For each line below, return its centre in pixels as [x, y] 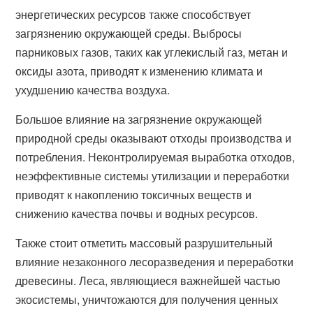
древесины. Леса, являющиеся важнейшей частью [148, 281]
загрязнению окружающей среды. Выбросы [129, 33]
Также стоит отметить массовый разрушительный [144, 243]
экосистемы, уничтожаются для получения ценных [147, 299]
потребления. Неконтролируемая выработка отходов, [155, 157]
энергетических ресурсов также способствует [133, 14]
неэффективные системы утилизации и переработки [153, 176]
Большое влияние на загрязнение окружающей [139, 119]
